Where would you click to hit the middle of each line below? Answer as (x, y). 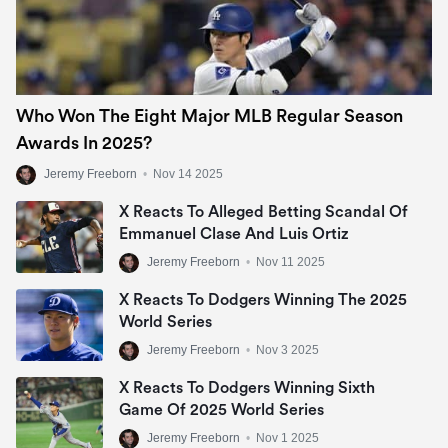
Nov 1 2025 (287, 437)
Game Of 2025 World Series (221, 409)
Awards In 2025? (84, 142)
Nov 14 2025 (188, 173)
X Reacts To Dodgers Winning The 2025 (263, 299)
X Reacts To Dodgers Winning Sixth (247, 387)
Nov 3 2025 (287, 349)
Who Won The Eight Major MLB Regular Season (209, 115)
